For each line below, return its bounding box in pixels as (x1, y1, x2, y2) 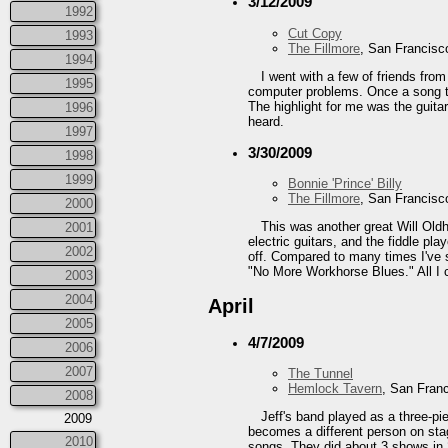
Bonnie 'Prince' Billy (288, 175, 402, 191)
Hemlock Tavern (288, 381, 382, 397)
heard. (248, 113, 284, 129)
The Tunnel (288, 366, 353, 382)
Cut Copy (288, 25, 342, 41)
